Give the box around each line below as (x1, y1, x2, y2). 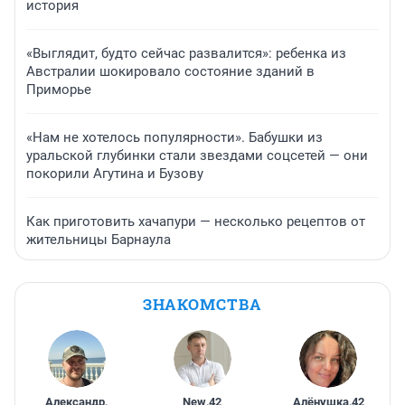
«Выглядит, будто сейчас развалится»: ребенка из (26, 44, 346, 61)
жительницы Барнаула (26, 231, 171, 248)
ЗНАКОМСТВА (143, 293, 262, 315)
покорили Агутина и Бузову (26, 165, 203, 182)
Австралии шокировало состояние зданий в (26, 62, 315, 80)
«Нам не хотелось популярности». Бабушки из (26, 128, 323, 146)
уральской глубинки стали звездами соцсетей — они (26, 146, 368, 164)
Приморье (26, 80, 91, 98)
